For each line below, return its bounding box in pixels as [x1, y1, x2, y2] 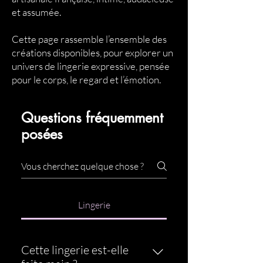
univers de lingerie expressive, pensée [12, 59, 170, 72]
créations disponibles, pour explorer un [12, 46, 173, 59]
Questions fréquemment [21, 108, 163, 127]
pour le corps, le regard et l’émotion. [12, 73, 161, 86]
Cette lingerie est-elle [21, 242, 129, 257]
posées [21, 124, 63, 143]
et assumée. [12, 5, 61, 18]
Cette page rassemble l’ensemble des [12, 32, 167, 45]
